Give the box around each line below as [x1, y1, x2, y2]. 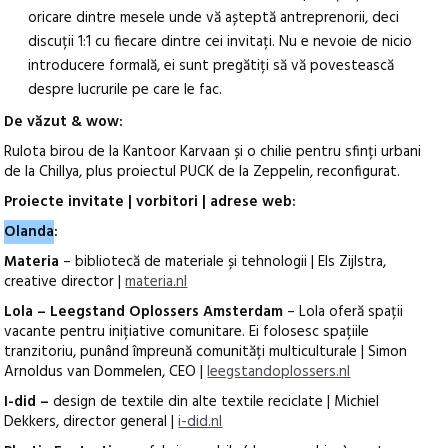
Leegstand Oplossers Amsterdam [50, 300, 284, 325]
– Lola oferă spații [283, 300, 404, 325]
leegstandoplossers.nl [207, 360, 351, 385]
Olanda [4, 220, 55, 245]
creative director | [4, 270, 126, 295]
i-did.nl [178, 410, 223, 435]
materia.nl [125, 270, 188, 295]
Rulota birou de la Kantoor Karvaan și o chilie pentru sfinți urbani [4, 140, 422, 165]
